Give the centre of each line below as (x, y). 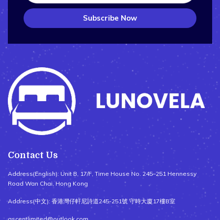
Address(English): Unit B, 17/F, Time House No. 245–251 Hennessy (102, 173)
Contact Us (33, 155)
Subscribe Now (110, 18)
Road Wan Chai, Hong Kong (48, 183)
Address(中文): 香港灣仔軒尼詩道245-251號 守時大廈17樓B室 (92, 201)
